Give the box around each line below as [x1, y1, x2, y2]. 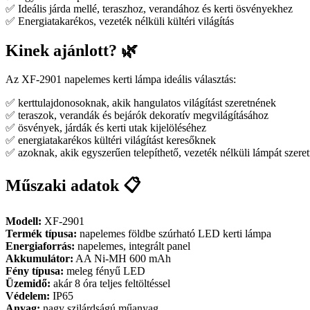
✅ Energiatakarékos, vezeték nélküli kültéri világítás [6, 15, 234, 27]
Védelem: [6, 290, 50, 302]
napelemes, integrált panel [75, 240, 190, 253]
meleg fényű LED [64, 265, 145, 277]
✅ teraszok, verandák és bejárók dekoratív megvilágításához [6, 109, 268, 122]
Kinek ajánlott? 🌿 [6, 41, 138, 60]
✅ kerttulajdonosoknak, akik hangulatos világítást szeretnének [6, 97, 276, 109]
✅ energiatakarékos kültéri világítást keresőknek [6, 134, 216, 147]
